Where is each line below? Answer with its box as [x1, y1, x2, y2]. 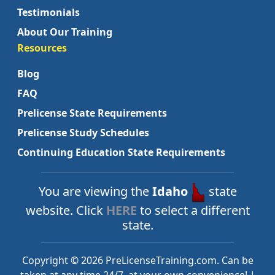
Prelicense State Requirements [17, 106, 167, 120]
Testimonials [17, 6, 80, 20]
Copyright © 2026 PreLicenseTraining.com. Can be [21, 254, 254, 268]
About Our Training [17, 25, 112, 39]
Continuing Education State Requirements [17, 145, 225, 160]
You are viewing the [38, 183, 152, 200]
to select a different [136, 202, 250, 219]
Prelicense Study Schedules [17, 126, 149, 140]
